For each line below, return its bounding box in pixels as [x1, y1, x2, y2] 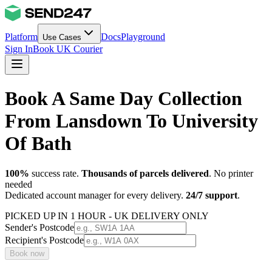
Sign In [5, 44, 33, 54]
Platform [5, 32, 38, 42]
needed [5, 178, 32, 189]
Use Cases [42, 33, 81, 42]
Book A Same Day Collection [5, 87, 242, 110]
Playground [121, 32, 165, 42]
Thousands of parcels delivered [81, 168, 209, 178]
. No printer [209, 168, 253, 178]
